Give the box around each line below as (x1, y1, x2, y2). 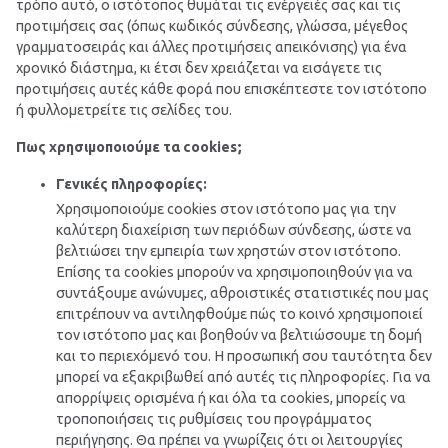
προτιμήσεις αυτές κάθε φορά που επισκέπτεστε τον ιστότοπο (16, 80, 427, 97)
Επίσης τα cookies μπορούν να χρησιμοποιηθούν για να (56, 263, 413, 280)
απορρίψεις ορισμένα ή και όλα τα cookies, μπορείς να (56, 389, 406, 406)
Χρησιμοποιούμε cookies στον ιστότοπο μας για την (56, 200, 396, 217)
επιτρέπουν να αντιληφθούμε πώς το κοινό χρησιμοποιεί (56, 305, 423, 322)
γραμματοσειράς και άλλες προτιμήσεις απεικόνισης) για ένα (16, 38, 407, 55)
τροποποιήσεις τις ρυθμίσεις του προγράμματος (56, 410, 372, 427)
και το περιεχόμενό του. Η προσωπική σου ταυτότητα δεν (56, 347, 432, 364)
